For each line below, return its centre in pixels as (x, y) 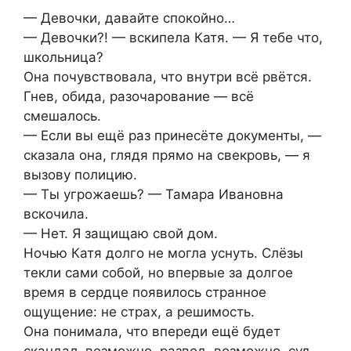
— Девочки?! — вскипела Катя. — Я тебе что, (173, 37)
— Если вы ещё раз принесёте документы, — (172, 135)
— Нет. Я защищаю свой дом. (121, 233)
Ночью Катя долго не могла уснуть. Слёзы (163, 253)
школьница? (63, 57)
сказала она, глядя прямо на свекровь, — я (167, 155)
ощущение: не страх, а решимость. (139, 311)
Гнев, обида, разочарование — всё (139, 96)
